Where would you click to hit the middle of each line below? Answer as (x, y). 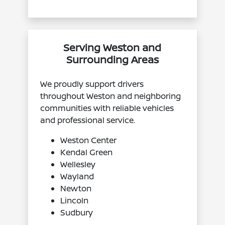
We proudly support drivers (92, 84)
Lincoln (75, 200)
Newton (76, 188)
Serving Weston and (113, 47)
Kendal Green (87, 152)
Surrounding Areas (112, 59)
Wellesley (78, 164)
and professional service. (88, 120)
